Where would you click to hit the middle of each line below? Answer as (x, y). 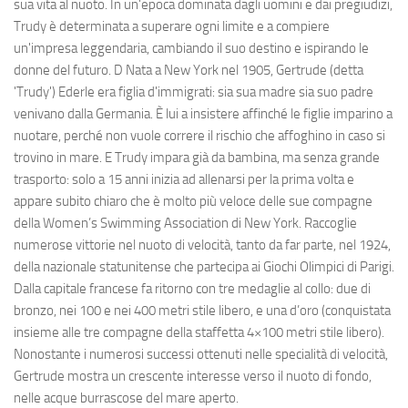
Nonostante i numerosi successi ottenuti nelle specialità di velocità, (201, 355)
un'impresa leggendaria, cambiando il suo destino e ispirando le (191, 49)
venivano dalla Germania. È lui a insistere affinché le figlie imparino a (203, 114)
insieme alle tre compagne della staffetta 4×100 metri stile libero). (199, 333)
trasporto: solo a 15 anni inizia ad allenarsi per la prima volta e (184, 180)
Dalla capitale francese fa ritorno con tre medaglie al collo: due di (192, 289)
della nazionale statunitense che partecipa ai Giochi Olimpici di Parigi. (204, 267)
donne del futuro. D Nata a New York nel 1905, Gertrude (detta (189, 71)
